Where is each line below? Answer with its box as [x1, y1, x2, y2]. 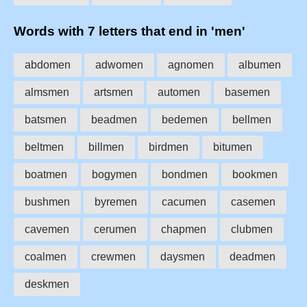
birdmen [149, 140, 188, 153]
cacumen [162, 195, 206, 208]
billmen [88, 140, 124, 153]
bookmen [232, 168, 278, 180]
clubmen [231, 223, 273, 235]
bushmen [25, 195, 70, 208]
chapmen [161, 223, 206, 235]
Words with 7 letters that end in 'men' [14, 24, 245, 39]
